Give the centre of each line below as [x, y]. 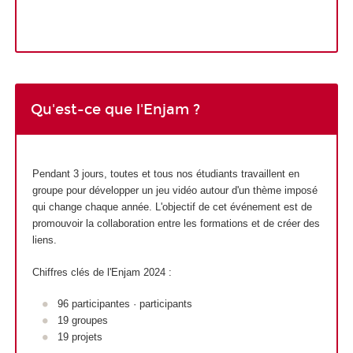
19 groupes [83, 321]
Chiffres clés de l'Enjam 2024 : [102, 272]
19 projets [80, 337]
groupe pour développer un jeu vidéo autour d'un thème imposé [175, 191]
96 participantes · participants [125, 304]
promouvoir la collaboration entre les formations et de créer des [176, 224]
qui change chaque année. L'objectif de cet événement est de [172, 207]
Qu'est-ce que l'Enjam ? [115, 110]
